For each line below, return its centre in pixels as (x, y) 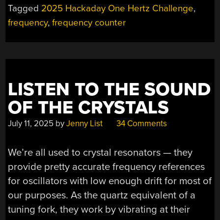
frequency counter (89, 23)
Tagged (25, 9)
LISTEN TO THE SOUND (110, 90)
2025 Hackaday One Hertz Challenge (118, 9)
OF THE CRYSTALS (89, 108)
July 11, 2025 (31, 124)
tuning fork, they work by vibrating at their (99, 209)
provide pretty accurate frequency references (107, 166)
